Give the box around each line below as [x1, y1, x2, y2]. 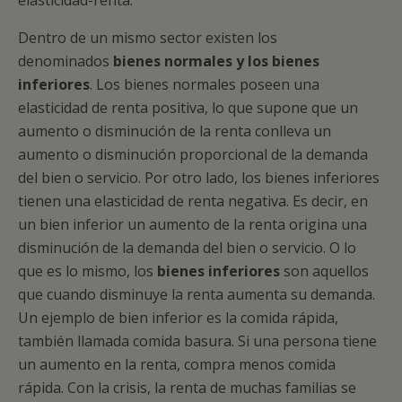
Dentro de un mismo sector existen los [18, 28, 277, 48]
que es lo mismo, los [18, 261, 157, 281]
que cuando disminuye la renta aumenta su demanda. [18, 284, 375, 304]
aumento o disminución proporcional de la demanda [18, 144, 368, 164]
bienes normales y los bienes [113, 51, 319, 71]
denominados [18, 51, 113, 71]
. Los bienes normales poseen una [90, 74, 319, 94]
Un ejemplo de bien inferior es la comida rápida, [18, 308, 338, 328]
